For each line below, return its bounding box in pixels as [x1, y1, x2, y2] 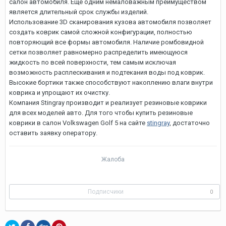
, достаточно [169, 119, 210, 127]
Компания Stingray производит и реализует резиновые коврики [9, 99, 207, 106]
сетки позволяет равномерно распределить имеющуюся [9, 48, 188, 56]
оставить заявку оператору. [9, 129, 97, 137]
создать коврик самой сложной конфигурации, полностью [9, 28, 192, 36]
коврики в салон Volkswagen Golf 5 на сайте [9, 119, 147, 127]
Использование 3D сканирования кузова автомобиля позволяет [9, 18, 211, 26]
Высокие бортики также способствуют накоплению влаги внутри [9, 79, 213, 86]
